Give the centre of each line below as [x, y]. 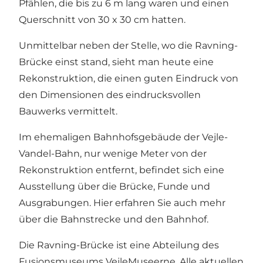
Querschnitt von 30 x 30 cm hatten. [102, 19]
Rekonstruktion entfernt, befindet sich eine [122, 170]
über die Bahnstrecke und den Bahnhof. [114, 219]
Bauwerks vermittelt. [68, 111]
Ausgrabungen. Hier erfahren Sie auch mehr [122, 203]
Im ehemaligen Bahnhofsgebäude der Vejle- [123, 137]
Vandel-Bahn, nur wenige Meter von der [113, 153]
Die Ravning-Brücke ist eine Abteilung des [119, 245]
